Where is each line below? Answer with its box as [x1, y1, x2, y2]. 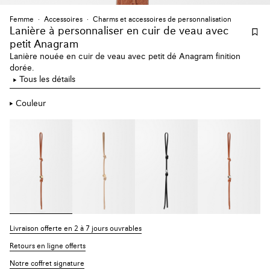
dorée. [10, 64, 34, 73]
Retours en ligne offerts [10, 242, 86, 250]
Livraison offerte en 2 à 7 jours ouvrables [10, 225, 142, 233]
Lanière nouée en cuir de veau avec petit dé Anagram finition [10, 52, 240, 61]
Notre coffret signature [10, 260, 84, 268]
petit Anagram [10, 39, 79, 51]
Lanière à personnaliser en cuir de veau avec [10, 26, 229, 37]
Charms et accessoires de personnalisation [93, 16, 231, 24]
